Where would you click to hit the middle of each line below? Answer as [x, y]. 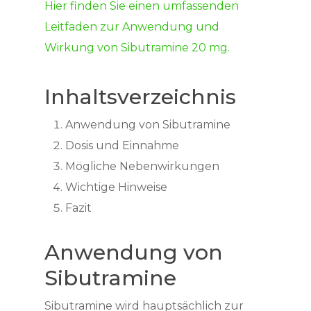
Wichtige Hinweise [116, 187]
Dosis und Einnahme [122, 145]
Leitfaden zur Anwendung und [132, 27]
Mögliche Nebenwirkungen [142, 166]
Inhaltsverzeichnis [140, 97]
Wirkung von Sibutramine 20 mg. [137, 48]
